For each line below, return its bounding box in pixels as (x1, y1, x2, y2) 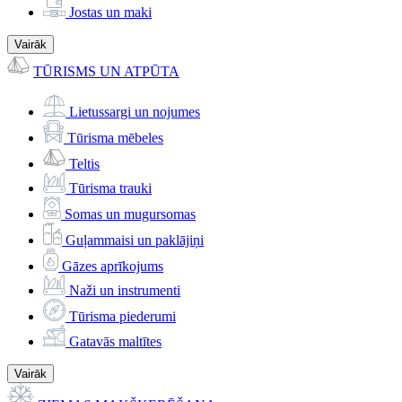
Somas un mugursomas (65, 206, 196, 222)
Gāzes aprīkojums (62, 258, 163, 274)
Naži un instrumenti (69, 283, 180, 298)
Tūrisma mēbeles (67, 130, 163, 145)
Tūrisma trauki (69, 180, 152, 196)
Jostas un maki (69, 4, 152, 20)
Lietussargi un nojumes (69, 104, 200, 119)
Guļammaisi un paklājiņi (66, 232, 204, 248)
